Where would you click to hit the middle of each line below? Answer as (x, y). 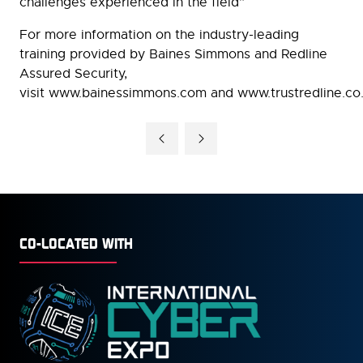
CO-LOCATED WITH (76, 243)
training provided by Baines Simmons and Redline (173, 55)
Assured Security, (73, 74)
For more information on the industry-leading (159, 35)
